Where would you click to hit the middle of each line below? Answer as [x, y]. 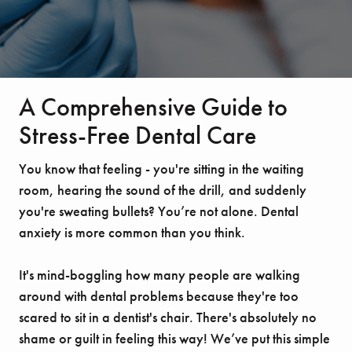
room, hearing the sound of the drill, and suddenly [163, 190]
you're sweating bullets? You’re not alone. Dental [159, 211]
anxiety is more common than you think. [132, 233]
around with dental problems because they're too [159, 296]
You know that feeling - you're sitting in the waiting [161, 169]
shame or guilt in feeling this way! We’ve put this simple [174, 339]
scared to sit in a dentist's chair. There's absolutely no [168, 317]
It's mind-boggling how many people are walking [159, 275]
